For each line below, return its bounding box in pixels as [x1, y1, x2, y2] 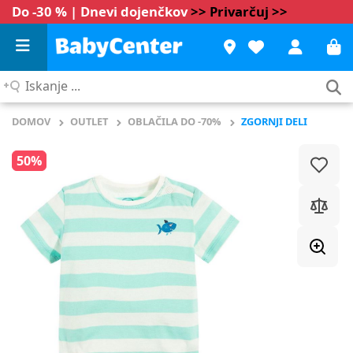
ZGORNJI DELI [241, 114, 307, 128]
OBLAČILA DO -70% [128, 114, 221, 128]
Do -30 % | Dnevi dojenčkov [12, 2, 191, 20]
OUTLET [70, 114, 108, 128]
